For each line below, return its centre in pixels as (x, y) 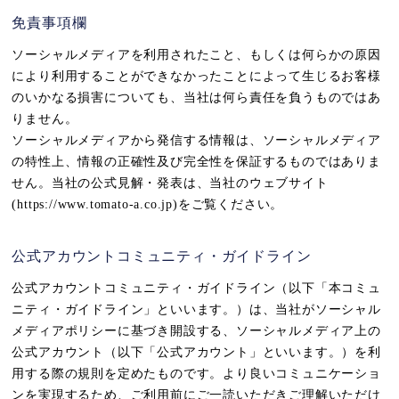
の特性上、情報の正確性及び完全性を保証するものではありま (196, 162)
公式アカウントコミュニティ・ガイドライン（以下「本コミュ (196, 288)
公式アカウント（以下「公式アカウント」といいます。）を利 (196, 352)
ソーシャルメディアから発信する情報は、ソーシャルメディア (196, 140)
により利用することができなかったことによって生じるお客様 (196, 76)
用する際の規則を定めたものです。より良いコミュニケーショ (196, 374)
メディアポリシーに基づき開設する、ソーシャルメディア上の (196, 331)
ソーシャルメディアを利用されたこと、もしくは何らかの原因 (196, 55)
